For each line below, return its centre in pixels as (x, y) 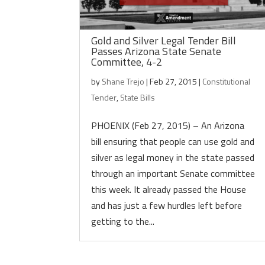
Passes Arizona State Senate (156, 51)
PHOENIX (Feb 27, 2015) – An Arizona (168, 125)
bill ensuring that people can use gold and (173, 141)
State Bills (138, 97)
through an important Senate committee (173, 173)
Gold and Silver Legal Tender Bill (164, 41)
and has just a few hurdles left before (167, 205)
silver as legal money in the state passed (173, 157)
